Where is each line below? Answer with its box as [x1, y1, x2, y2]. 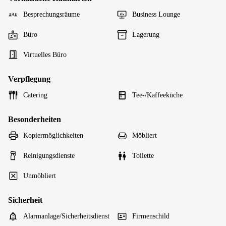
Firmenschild [132, 212, 169, 220]
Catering [23, 91, 47, 99]
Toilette [132, 152, 154, 159]
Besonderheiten [8, 115, 61, 124]
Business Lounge [132, 11, 180, 18]
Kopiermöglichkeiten [23, 132, 83, 139]
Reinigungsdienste [23, 152, 75, 159]
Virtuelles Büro [23, 51, 67, 59]
